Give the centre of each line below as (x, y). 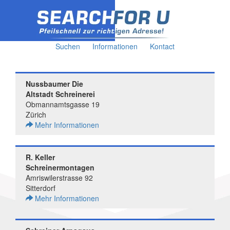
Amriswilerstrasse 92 (59, 178)
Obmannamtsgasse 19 (63, 104)
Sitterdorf (41, 188)
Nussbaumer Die (54, 84)
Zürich (36, 114)
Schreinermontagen (60, 167)
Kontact (162, 46)
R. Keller (40, 157)
